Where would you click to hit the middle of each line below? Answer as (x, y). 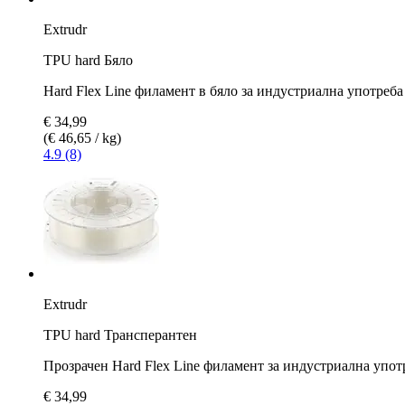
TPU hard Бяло (88, 60)
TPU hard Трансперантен (120, 334)
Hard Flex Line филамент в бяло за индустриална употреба (223, 90)
